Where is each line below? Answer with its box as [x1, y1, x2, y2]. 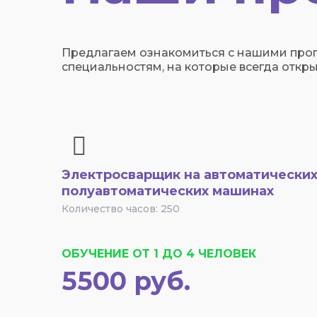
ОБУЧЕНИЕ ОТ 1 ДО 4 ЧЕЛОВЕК [62, 247, 256, 260]
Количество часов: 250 [62, 202, 180, 215]
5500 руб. [62, 265, 190, 296]
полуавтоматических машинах [62, 183, 274, 199]
